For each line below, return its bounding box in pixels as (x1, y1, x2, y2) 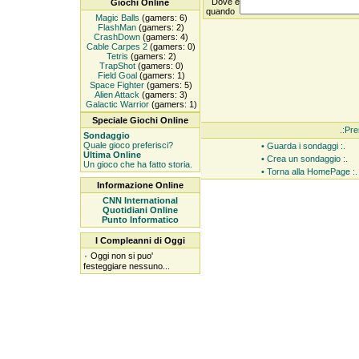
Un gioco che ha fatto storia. (83, 159, 192, 169)
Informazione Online (96, 180, 184, 190)
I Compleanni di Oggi (95, 236, 185, 245)
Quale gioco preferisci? (83, 140, 173, 150)
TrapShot (96, 61, 135, 71)
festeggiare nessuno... (83, 261, 170, 271)
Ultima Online (83, 150, 141, 159)
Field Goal (95, 71, 137, 80)
